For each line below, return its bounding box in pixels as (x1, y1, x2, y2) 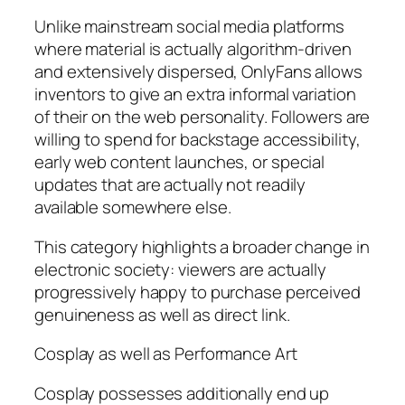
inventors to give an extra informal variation (34, 82, 356, 107)
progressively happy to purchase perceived (34, 279, 361, 304)
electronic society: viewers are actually (34, 257, 326, 281)
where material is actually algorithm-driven (34, 37, 352, 61)
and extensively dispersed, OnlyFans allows (34, 60, 363, 84)
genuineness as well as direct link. (34, 302, 290, 326)
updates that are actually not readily (34, 173, 306, 197)
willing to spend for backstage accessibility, (34, 127, 361, 152)
